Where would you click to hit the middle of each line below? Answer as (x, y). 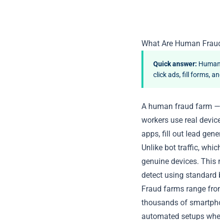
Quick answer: (175, 64)
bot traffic (181, 148)
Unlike (153, 148)
